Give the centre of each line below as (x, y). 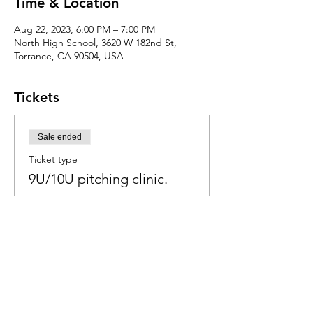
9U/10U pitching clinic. (98, 179)
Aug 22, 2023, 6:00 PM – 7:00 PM (85, 29)
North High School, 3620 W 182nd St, (95, 43)
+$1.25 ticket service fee (81, 242)
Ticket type (53, 159)
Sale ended (60, 137)
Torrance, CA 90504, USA (69, 56)
